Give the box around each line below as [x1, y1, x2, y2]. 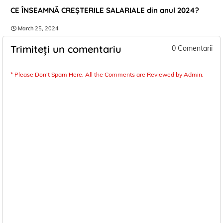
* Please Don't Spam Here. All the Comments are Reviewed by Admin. [10, 70, 204, 78]
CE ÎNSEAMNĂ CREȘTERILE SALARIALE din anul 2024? [10, 5, 199, 15]
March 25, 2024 [18, 24, 59, 32]
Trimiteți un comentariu [10, 42, 121, 55]
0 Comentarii [172, 43, 213, 53]
